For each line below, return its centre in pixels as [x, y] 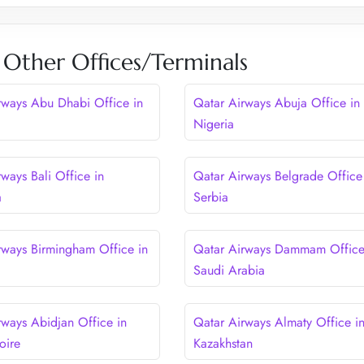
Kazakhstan [223, 343]
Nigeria [213, 123]
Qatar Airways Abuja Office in [276, 102]
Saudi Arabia [229, 270]
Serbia [210, 197]
